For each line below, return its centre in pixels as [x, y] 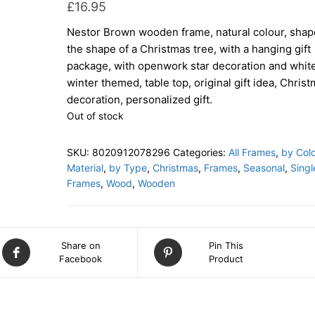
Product [226, 259]
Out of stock [95, 116]
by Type [128, 168]
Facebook [81, 259]
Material [85, 168]
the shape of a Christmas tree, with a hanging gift [188, 49]
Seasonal [264, 168]
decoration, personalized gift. [139, 99]
